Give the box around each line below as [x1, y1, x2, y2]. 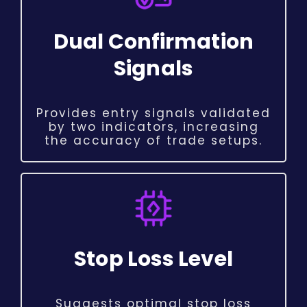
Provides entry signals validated [36, 105, 271, 122]
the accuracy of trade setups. [45, 132, 262, 149]
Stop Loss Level [74, 245, 233, 274]
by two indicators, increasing [48, 119, 259, 136]
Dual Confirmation [53, 27, 254, 57]
